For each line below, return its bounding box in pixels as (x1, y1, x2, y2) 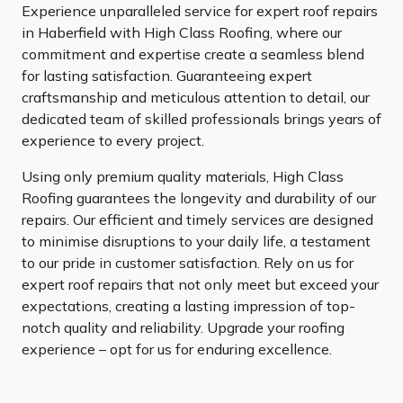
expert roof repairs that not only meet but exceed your (22, 275, 379, 294)
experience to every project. (22, 131, 204, 150)
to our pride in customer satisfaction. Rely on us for (22, 254, 354, 273)
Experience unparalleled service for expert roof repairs (22, 2, 378, 21)
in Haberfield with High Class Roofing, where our (22, 23, 342, 42)
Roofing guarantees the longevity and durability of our (22, 189, 376, 208)
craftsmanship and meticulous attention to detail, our (22, 88, 370, 107)
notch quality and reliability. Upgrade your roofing (22, 318, 345, 337)
